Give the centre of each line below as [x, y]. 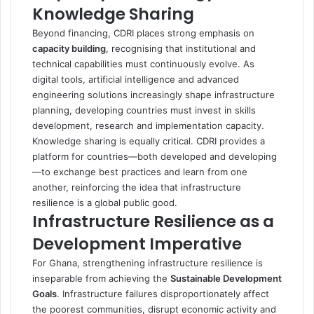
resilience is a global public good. [105, 202]
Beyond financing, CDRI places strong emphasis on [143, 33]
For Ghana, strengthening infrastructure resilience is [148, 262]
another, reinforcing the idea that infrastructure [137, 187]
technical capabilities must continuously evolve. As [143, 63]
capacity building [69, 48]
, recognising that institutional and [181, 48]
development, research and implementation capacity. [148, 125]
